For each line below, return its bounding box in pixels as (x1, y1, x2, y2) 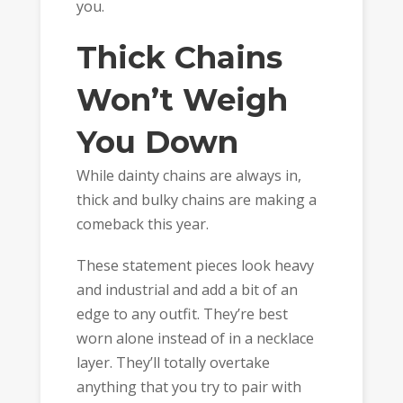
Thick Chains (76, 38, 282, 76)
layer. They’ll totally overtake (76, 353, 270, 373)
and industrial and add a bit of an (76, 280, 298, 300)
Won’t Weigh (76, 80, 288, 119)
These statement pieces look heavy (76, 255, 314, 276)
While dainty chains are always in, (76, 165, 301, 185)
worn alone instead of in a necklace (76, 328, 314, 349)
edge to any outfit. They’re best (76, 304, 288, 325)
